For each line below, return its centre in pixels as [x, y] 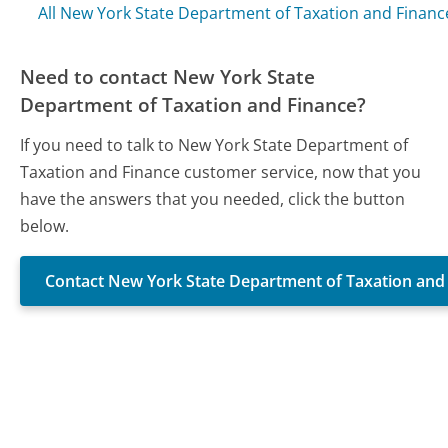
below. [45, 226]
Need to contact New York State [168, 77]
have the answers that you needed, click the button [213, 199]
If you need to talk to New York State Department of [214, 145]
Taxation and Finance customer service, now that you [221, 172]
